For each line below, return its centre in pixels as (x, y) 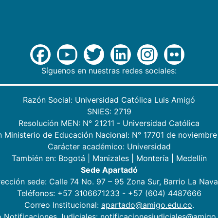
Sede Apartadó (109, 170)
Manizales (110, 158)
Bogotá (72, 158)
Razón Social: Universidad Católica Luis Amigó (109, 100)
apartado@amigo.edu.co (146, 205)
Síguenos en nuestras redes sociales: (109, 71)
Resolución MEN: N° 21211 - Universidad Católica (109, 123)
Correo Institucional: (63, 205)
